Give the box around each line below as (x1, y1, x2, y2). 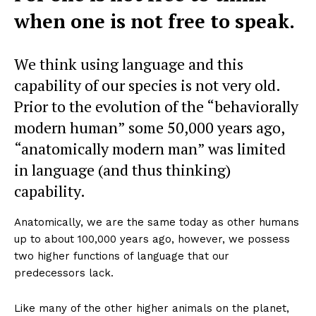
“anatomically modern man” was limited (14, 138, 286, 159)
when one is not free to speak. (14, 8, 295, 35)
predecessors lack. (14, 267, 114, 280)
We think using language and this (14, 54, 243, 75)
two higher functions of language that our (14, 250, 229, 263)
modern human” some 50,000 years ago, (14, 117, 284, 138)
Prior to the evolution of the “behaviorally (14, 96, 298, 117)
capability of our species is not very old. (14, 75, 280, 96)
